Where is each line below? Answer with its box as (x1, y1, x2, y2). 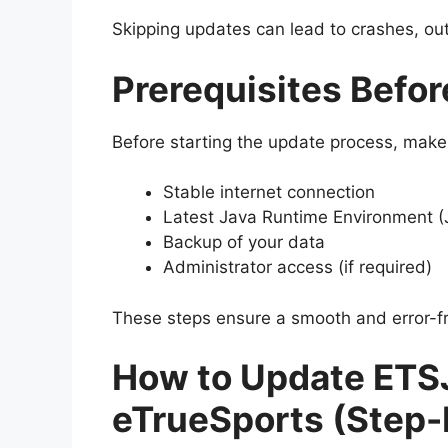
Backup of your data (163, 232, 325, 253)
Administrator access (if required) (163, 257, 432, 278)
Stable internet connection (163, 182, 375, 203)
